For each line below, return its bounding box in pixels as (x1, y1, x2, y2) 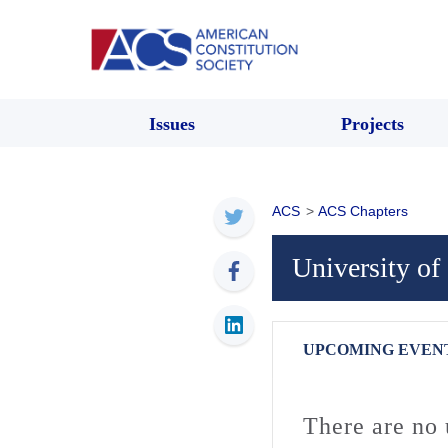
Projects (340, 113, 404, 134)
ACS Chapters (318, 202, 408, 219)
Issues (149, 113, 195, 134)
